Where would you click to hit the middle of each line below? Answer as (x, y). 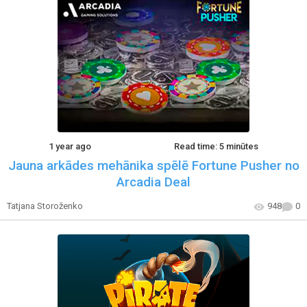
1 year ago (70, 147)
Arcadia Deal (153, 182)
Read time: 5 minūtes (217, 147)
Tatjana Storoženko (45, 206)
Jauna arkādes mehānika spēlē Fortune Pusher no (153, 166)
